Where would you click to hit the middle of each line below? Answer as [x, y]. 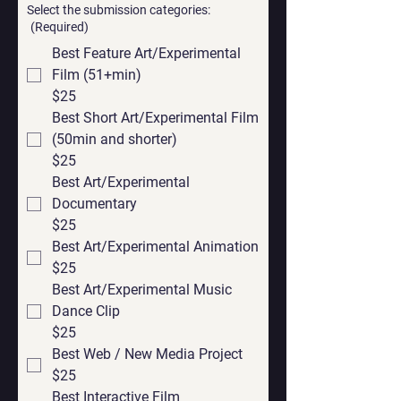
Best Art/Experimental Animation [155, 246]
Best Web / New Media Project [147, 354]
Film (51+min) [112, 74]
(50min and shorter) [115, 139]
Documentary [94, 203]
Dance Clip [86, 311]
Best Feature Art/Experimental [146, 53]
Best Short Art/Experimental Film [155, 117]
